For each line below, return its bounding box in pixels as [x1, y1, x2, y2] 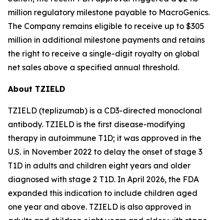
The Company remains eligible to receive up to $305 [8, 21, 204, 31]
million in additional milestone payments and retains [8, 35, 205, 45]
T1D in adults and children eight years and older [8, 161, 191, 170]
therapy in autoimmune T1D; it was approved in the [8, 133, 201, 143]
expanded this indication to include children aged [8, 188, 197, 198]
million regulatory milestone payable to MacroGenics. [8, 7, 210, 17]
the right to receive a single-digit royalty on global [8, 49, 199, 58]
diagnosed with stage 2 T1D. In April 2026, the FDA [8, 174, 199, 184]
